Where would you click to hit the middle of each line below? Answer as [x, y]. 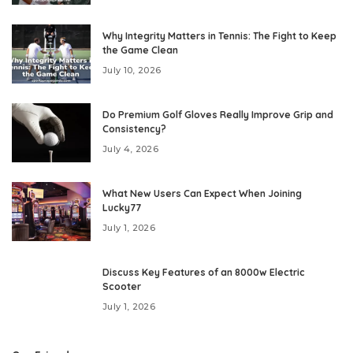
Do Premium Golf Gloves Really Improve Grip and [218, 115]
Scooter [122, 287]
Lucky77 [122, 208]
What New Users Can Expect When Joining [202, 194]
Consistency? [134, 129]
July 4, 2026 [131, 149]
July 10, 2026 [132, 70]
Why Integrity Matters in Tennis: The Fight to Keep [219, 36]
